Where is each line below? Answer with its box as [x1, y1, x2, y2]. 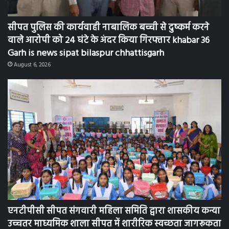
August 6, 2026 [14, 60, 51, 70]
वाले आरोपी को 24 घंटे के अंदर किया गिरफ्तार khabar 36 [8, 33, 210, 49]
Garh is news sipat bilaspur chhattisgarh [8, 46, 164, 61]
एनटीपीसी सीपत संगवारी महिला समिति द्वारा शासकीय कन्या [8, 204, 220, 219]
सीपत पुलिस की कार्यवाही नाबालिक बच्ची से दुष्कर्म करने [8, 20, 209, 36]
